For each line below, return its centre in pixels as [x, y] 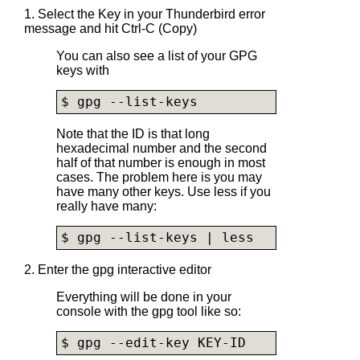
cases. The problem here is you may [159, 177]
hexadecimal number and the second [162, 148]
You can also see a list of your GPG [157, 55]
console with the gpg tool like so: [149, 311]
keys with [83, 70]
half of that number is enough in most [161, 162]
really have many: [106, 206]
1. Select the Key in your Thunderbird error [145, 14]
